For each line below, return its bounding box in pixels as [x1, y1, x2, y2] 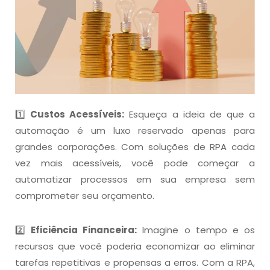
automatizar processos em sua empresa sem [15, 172, 255, 186]
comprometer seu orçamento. [15, 189, 154, 202]
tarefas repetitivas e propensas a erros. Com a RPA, [15, 256, 255, 269]
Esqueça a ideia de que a [124, 107, 255, 121]
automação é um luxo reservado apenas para [15, 124, 255, 137]
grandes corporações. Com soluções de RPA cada [15, 140, 255, 153]
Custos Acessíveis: [30, 107, 125, 121]
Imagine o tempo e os [137, 223, 256, 236]
